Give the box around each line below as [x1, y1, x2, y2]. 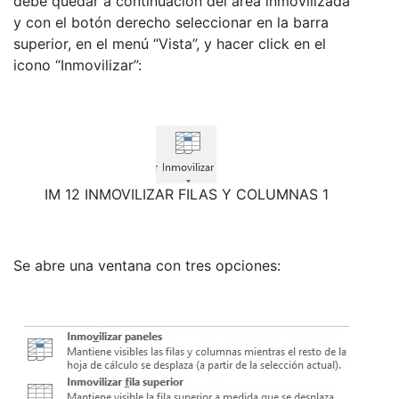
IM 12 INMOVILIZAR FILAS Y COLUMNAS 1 [44, 184, 329, 203]
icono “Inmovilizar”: [13, 55, 142, 74]
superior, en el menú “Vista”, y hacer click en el [13, 34, 326, 53]
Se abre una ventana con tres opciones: [13, 256, 281, 274]
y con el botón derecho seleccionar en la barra [13, 12, 329, 31]
